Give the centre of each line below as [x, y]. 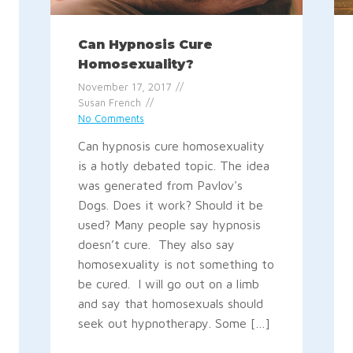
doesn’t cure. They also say [156, 245]
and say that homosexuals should [170, 304]
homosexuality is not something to [176, 264]
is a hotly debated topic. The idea [173, 166]
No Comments [111, 118]
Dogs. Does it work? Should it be [170, 205]
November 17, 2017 [124, 87]
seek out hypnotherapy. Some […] [174, 323]
